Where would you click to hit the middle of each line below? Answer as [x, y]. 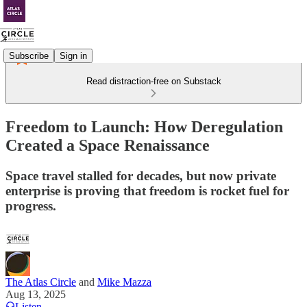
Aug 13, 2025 [36, 294]
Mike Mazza [124, 282]
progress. [31, 206]
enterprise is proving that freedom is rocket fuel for [147, 191]
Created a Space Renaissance [108, 145]
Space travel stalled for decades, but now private [141, 175]
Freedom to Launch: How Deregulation [144, 126]
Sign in [73, 56]
